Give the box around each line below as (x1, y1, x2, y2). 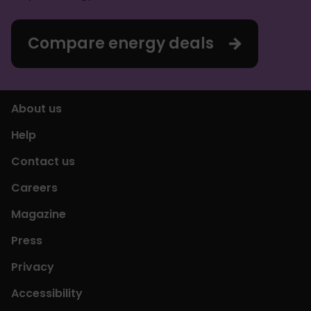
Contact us (11, 153, 75, 169)
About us (11, 100, 62, 117)
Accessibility (11, 285, 83, 301)
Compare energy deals (28, 32, 214, 54)
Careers (11, 179, 58, 196)
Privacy (11, 258, 54, 275)
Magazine (11, 205, 66, 222)
